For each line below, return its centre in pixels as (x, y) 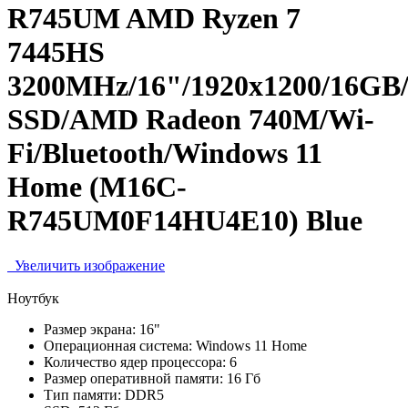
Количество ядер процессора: (135, 362)
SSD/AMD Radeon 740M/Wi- (191, 120)
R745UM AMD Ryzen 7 (154, 19)
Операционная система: (118, 345)
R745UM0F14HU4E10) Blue (185, 221)
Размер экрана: (90, 329)
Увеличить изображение (88, 265)
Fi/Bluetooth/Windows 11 (165, 153)
